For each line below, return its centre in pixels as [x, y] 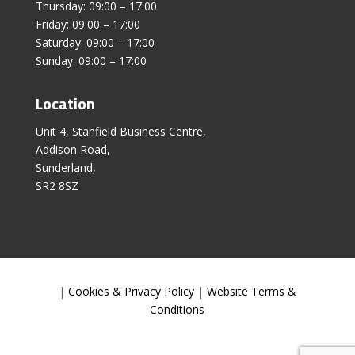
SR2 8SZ [57, 185]
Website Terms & [251, 291]
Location [65, 103]
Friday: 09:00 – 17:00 [88, 24]
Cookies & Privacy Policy [131, 291]
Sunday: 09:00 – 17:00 [91, 60]
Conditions [177, 309]
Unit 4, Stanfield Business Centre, [120, 131]
